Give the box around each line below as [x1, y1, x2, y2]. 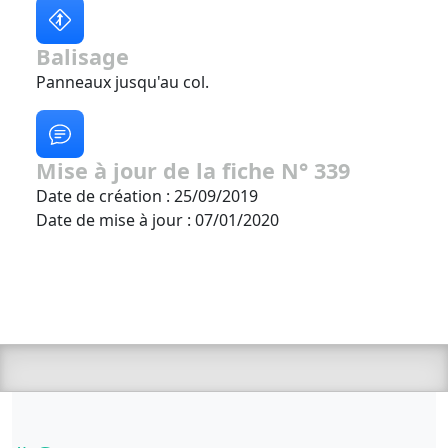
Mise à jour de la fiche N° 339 [36, 155, 350, 185]
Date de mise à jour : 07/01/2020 [36, 208, 279, 231]
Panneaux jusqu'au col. [36, 70, 209, 93]
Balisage [36, 41, 129, 71]
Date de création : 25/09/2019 [36, 184, 258, 207]
